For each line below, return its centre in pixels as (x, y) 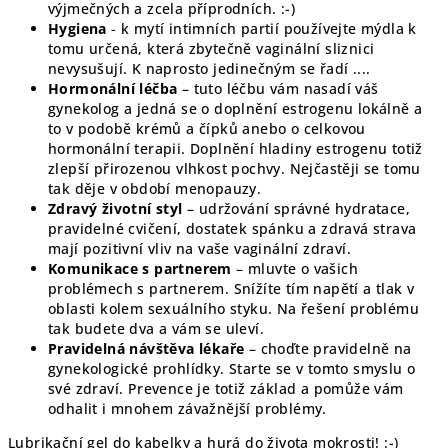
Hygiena (77, 28)
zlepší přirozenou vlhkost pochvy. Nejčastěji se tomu (234, 168)
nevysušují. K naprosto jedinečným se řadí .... (209, 68)
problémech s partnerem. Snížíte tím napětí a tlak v (231, 288)
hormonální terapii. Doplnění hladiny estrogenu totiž (235, 148)
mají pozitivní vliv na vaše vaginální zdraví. (199, 248)
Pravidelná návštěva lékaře (146, 348)
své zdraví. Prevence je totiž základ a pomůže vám (226, 388)
